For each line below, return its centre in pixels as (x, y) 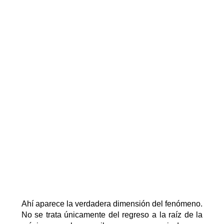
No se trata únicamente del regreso (87, 215)
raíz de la (186, 215)
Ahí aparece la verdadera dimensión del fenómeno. (112, 204)
